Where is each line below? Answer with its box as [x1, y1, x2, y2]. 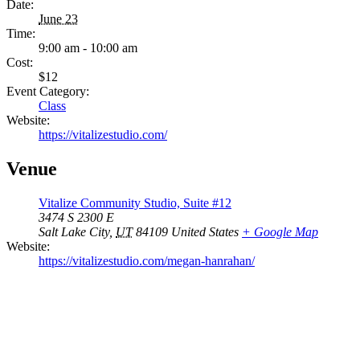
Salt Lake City [39, 225, 109, 239]
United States [171, 225, 239, 239]
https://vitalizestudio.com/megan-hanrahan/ [39, 254, 255, 268]
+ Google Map [242, 225, 318, 239]
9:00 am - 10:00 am [39, 41, 137, 55]
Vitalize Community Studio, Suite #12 [39, 196, 231, 211]
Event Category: [6, 84, 89, 99]
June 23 [39, 12, 78, 27]
